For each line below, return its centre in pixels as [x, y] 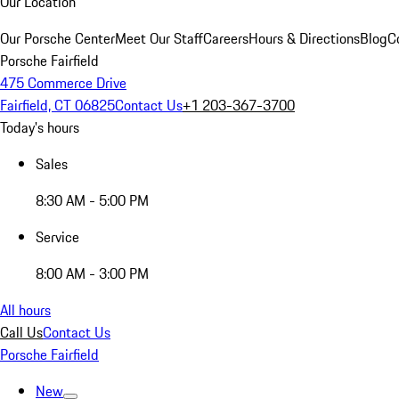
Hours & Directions [304, 38]
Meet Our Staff [159, 38]
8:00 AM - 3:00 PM [92, 273]
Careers [226, 38]
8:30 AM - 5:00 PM [92, 200]
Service [57, 237]
